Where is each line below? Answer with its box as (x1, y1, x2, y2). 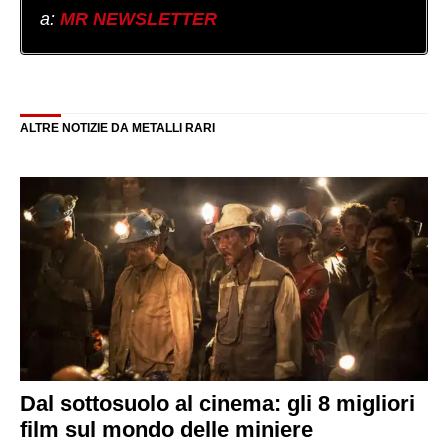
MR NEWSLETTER (60, 8, 217, 29)
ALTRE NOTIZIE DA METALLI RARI (20, 120, 215, 135)
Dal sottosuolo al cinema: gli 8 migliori (20, 391, 415, 416)
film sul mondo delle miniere (20, 417, 313, 442)
